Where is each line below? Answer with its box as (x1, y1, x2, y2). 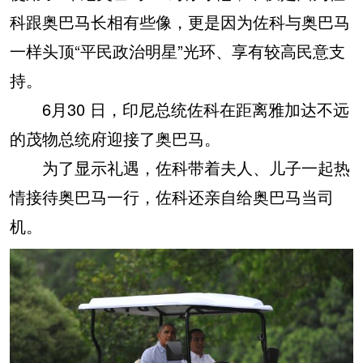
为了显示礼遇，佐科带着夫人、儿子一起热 (10, 155, 350, 179)
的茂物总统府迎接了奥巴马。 (10, 126, 220, 150)
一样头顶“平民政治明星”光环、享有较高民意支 (10, 38, 345, 62)
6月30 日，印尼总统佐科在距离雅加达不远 (10, 96, 349, 121)
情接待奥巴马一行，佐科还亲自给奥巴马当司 (10, 184, 334, 208)
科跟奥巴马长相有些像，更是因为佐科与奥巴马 (10, 9, 350, 33)
